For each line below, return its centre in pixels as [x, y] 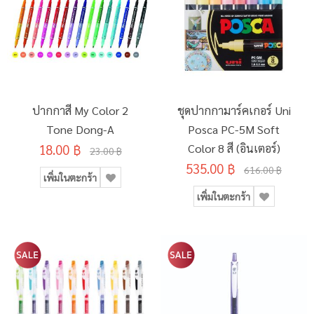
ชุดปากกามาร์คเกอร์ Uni [234, 110]
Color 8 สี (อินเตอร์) [234, 148]
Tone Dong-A [80, 129]
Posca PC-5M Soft [234, 129]
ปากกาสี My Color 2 [80, 110]
